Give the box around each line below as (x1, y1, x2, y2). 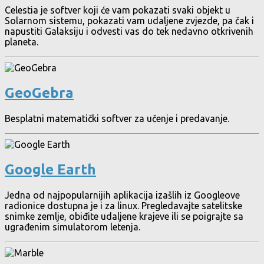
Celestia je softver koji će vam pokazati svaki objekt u (5, 5, 230, 16)
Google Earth (5, 161, 96, 178)
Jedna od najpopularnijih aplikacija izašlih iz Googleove (5, 190, 240, 201)
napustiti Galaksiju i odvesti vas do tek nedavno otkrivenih (5, 26, 253, 37)
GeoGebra (5, 85, 74, 101)
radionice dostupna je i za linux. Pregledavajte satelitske (5, 200, 242, 212)
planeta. (5, 37, 38, 48)
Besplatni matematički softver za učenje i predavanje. (5, 113, 229, 124)
